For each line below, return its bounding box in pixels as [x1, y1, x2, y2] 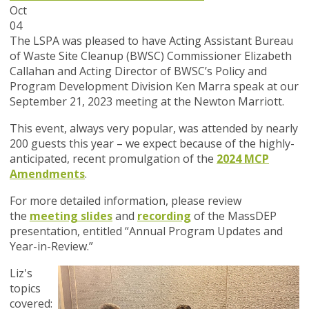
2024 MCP [217, 151, 269, 167]
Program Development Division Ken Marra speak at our [10, 79, 299, 94]
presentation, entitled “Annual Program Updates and [10, 223, 283, 239]
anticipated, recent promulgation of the [10, 151, 217, 167]
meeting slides [30, 208, 112, 224]
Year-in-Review [10, 239, 87, 255]
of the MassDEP [191, 208, 277, 224]
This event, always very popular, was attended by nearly [10, 121, 298, 137]
